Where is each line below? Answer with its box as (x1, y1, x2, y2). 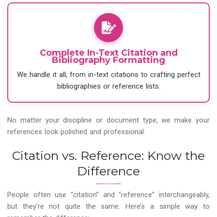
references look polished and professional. (7, 127, 145, 137)
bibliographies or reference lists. (57, 82, 160, 91)
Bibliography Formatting (52, 55, 165, 66)
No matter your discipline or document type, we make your (7, 116, 210, 125)
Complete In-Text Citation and (39, 47, 178, 59)
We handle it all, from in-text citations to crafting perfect (16, 70, 201, 79)
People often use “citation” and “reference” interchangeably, (7, 190, 210, 200)
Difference (77, 164, 140, 179)
